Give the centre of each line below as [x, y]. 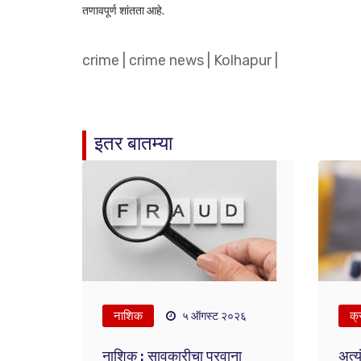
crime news [166, 60]
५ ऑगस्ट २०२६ [214, 316]
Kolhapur [243, 60]
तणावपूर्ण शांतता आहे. [123, 11]
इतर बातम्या [133, 143]
